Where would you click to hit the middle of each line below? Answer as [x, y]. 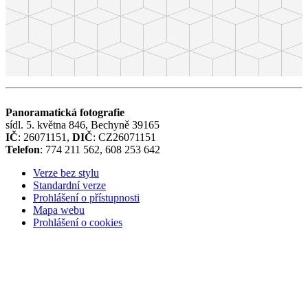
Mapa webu [59, 210]
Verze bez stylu [66, 173]
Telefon [23, 149]
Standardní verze [69, 185]
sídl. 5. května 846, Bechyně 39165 [82, 124]
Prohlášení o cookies [78, 222]
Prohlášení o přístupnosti [86, 197]
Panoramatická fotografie [65, 112]
